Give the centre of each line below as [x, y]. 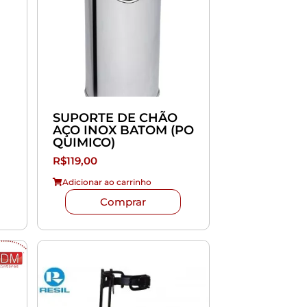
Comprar [123, 201]
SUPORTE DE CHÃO [115, 118]
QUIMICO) [84, 142]
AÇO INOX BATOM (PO [123, 130]
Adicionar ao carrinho [107, 182]
